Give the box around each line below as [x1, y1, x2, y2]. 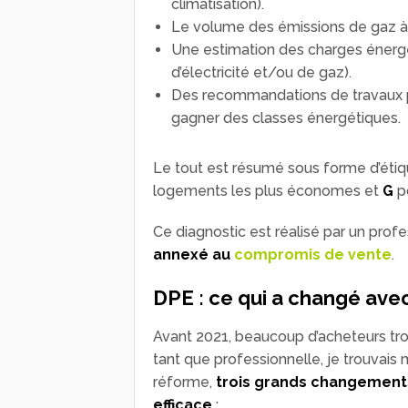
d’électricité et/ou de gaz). [171, 63, 352, 81]
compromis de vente [234, 245, 392, 263]
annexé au [153, 245, 234, 263]
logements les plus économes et [153, 181, 382, 199]
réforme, [153, 372, 216, 391]
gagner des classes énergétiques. [171, 108, 401, 127]
